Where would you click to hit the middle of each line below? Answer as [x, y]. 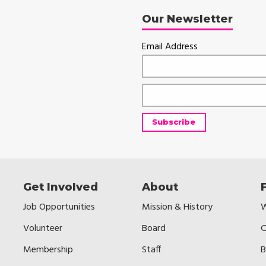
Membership [48, 250]
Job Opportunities [59, 207]
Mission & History [177, 207]
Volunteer [43, 228]
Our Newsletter [187, 19]
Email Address [170, 47]
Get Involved [61, 187]
